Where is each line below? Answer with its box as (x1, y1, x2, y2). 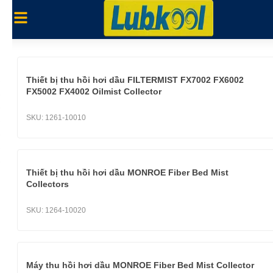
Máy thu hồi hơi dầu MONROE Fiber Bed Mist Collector (26, 260, 254, 270)
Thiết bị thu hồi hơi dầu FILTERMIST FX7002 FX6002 (26, 75, 244, 85)
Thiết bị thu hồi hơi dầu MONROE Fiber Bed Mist (26, 168, 229, 177)
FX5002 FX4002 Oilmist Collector (26, 87, 161, 96)
